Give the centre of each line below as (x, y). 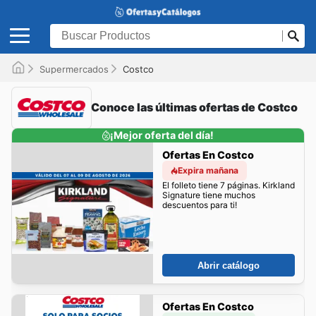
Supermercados (74, 69)
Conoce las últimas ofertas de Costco (194, 108)
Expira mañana (208, 170)
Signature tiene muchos (208, 195)
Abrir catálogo (229, 265)
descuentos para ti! (199, 205)
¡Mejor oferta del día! (162, 135)
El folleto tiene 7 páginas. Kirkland (228, 185)
